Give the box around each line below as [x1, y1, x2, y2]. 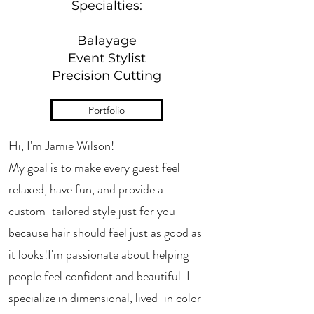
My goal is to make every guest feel [8, 158, 180, 177]
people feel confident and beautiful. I [8, 267, 190, 285]
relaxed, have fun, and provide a [8, 180, 163, 198]
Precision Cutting [52, 68, 161, 83]
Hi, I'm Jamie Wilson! [8, 137, 114, 155]
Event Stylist [67, 50, 146, 66]
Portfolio [88, 104, 125, 116]
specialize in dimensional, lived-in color [8, 289, 201, 307]
